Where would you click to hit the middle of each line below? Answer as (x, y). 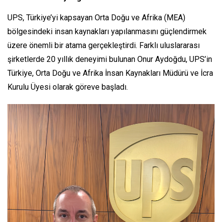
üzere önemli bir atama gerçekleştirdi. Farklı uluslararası (104, 46)
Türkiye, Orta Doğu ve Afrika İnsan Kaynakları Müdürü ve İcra (110, 73)
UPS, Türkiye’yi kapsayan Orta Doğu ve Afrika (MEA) (96, 18)
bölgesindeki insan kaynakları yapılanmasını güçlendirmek (107, 32)
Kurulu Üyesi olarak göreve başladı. (69, 87)
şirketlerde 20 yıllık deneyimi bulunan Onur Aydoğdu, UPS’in (110, 59)
